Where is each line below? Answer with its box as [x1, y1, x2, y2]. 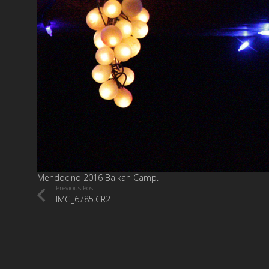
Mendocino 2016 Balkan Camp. [37, 172, 159, 183]
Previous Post [55, 183, 95, 192]
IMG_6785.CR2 [55, 193, 110, 205]
